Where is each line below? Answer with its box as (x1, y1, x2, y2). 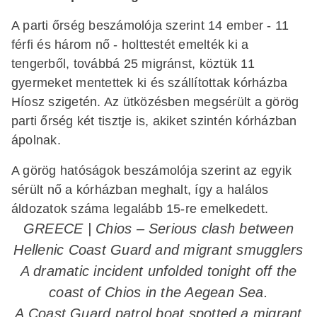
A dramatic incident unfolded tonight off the (20, 263, 297, 279)
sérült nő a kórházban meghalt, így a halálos (11, 182, 269, 197)
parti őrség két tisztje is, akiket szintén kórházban (11, 113, 297, 128)
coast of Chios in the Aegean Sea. (49, 284, 268, 300)
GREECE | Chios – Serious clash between (23, 221, 294, 236)
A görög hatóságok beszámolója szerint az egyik (11, 163, 292, 178)
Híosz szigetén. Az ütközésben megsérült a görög (11, 94, 299, 109)
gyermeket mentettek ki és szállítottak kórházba (11, 75, 288, 90)
